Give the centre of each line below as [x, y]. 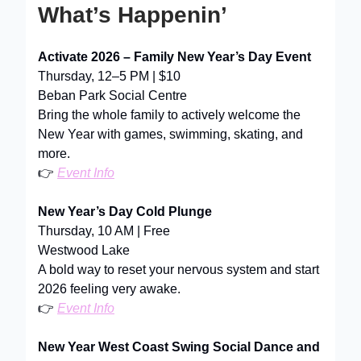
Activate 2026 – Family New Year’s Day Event [174, 56]
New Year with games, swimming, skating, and [170, 134]
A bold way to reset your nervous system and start [178, 269]
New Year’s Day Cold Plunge [125, 211]
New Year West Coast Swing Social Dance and [179, 346]
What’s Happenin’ [133, 15]
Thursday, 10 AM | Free [104, 230]
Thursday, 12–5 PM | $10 [109, 76]
